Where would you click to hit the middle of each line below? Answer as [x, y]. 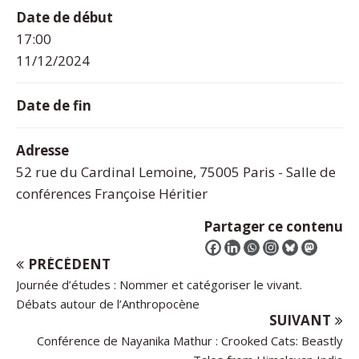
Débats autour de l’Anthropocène [108, 303]
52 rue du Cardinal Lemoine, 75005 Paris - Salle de [176, 171]
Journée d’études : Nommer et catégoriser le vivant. [159, 284]
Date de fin [54, 105]
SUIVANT [300, 320]
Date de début [65, 17]
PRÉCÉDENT [69, 264]
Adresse [42, 150]
